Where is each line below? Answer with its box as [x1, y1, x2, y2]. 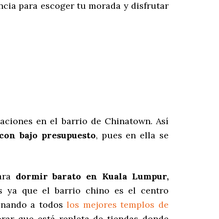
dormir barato [15, 171, 82, 182]
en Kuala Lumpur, [81, 171, 169, 182]
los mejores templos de [66, 199, 169, 211]
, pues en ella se [95, 130, 169, 141]
